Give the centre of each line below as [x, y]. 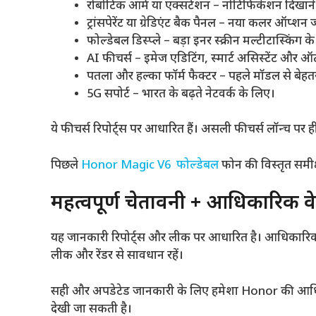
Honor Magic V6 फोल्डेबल [150, 165]
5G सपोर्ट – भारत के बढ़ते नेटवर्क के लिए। [181, 94]
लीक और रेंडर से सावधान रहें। [117, 256]
